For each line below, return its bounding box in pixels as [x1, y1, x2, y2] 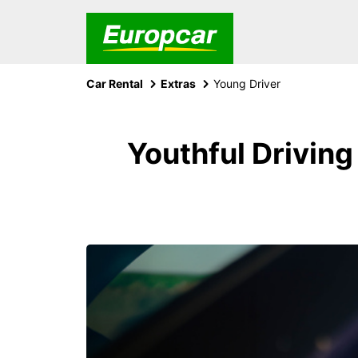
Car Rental [86, 77, 143, 90]
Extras [161, 77, 196, 90]
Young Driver [213, 77, 280, 90]
